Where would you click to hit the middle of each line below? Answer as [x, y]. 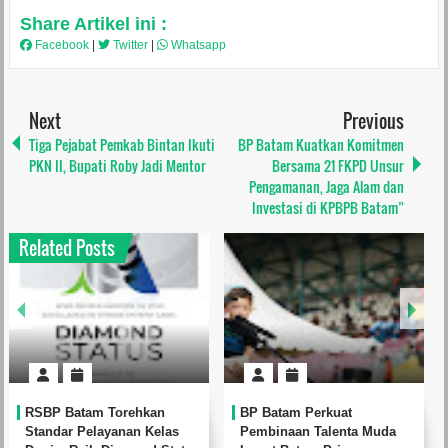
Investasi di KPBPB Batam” [328, 208]
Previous [374, 121]
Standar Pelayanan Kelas [101, 432]
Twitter [130, 45]
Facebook [61, 45]
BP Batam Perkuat [295, 413]
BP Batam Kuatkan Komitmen [321, 145]
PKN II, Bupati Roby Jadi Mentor [117, 166]
